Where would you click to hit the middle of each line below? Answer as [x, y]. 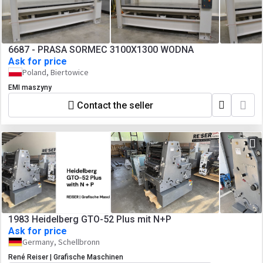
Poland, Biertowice [55, 72]
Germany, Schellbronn [61, 242]
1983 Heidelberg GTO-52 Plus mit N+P [90, 219]
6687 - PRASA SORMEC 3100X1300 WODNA [101, 50]
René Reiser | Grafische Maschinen [66, 257]
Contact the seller [115, 105]
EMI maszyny [30, 87]
